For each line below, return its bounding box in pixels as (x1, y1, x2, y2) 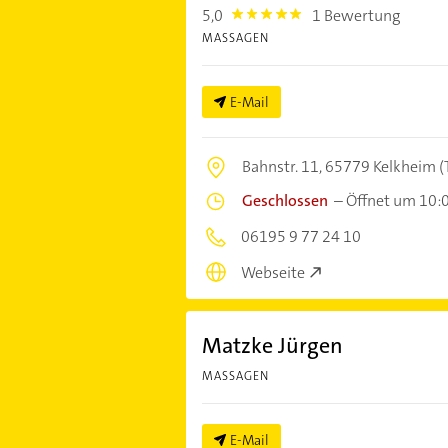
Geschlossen (241, 189, 328, 211)
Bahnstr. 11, (241, 155, 325, 177)
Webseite (240, 262, 305, 284)
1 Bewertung (312, 4, 401, 26)
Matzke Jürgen (201, 331, 343, 361)
